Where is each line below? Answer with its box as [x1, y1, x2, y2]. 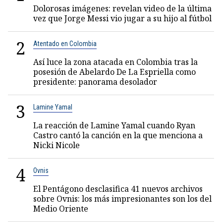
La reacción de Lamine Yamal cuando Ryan [33, 120, 195, 131]
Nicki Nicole [33, 140, 80, 151]
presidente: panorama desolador [33, 76, 157, 87]
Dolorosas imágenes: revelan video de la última [33, 3, 212, 14]
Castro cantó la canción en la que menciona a [33, 130, 203, 141]
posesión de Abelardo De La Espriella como [33, 66, 196, 77]
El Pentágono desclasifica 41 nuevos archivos [33, 183, 203, 194]
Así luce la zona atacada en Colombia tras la [33, 56, 198, 67]
